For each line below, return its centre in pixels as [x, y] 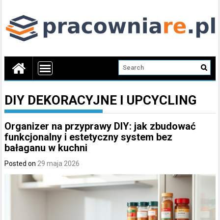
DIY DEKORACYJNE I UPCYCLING [101, 100]
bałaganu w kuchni [46, 148]
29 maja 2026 [59, 163]
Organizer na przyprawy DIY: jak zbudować [100, 126]
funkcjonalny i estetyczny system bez [89, 137]
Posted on [21, 163]
